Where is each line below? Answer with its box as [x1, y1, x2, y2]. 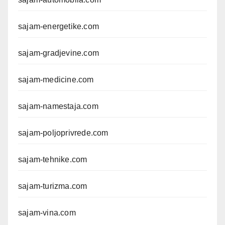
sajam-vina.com [18, 208, 76, 217]
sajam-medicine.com [18, 75, 94, 84]
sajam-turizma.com [18, 182, 87, 191]
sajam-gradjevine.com [18, 49, 99, 58]
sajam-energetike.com [18, 22, 99, 31]
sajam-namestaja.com [18, 102, 98, 111]
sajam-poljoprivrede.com [18, 129, 108, 138]
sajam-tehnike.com [18, 155, 87, 164]
